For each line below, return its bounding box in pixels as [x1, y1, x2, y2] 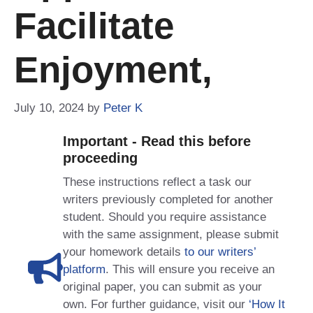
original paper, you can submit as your [63, 279, 262, 293]
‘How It [249, 297, 285, 311]
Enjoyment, [14, 49, 212, 90]
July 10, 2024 [14, 101, 84, 115]
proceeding [63, 150, 138, 166]
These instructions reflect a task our [63, 175, 252, 189]
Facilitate [14, 5, 174, 46]
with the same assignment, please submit [63, 227, 279, 241]
